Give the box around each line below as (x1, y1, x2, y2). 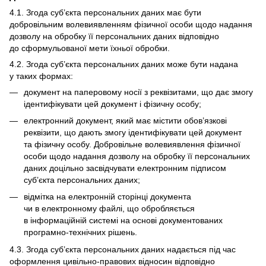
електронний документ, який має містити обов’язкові (24, 116, 227, 126)
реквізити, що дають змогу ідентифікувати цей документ (24, 128, 242, 138)
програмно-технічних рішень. (24, 227, 137, 237)
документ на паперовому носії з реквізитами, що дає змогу (24, 87, 253, 97)
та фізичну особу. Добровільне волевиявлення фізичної (24, 140, 240, 150)
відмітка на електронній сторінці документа (24, 192, 191, 202)
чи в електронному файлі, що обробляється (24, 204, 195, 214)
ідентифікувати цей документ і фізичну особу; (24, 99, 201, 109)
